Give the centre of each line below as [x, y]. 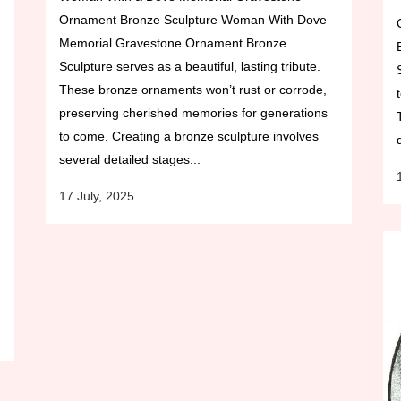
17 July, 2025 [97, 196]
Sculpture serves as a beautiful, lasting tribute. [190, 67]
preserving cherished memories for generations [193, 113]
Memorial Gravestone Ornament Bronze [173, 43]
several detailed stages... [130, 160]
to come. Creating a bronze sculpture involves [189, 137]
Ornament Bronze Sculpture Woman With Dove [193, 20]
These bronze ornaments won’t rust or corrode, [193, 90]
